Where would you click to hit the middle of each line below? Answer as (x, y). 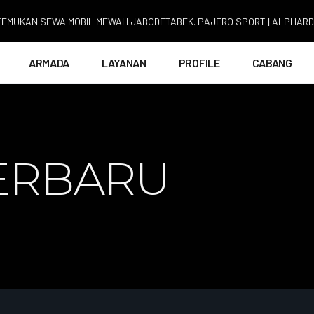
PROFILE (199, 62)
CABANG (272, 62)
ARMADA (49, 62)
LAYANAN (124, 62)
